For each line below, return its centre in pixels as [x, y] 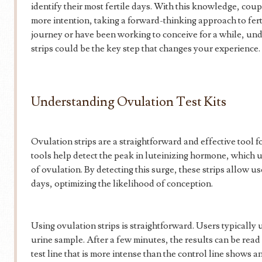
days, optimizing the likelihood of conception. [122, 184]
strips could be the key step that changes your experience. [146, 49]
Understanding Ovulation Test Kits [129, 102]
